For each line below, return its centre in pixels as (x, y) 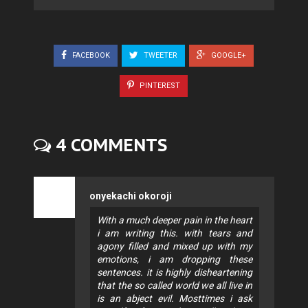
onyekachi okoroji (131, 196)
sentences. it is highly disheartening (175, 273)
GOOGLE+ (228, 55)
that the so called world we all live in (175, 286)
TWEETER (159, 55)
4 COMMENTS (109, 145)
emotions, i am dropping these (175, 260)
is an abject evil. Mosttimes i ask (175, 299)
